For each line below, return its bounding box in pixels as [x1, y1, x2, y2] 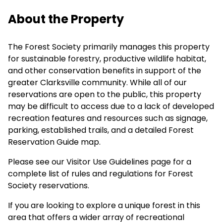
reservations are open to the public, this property [8, 88, 201, 100]
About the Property [8, 10, 124, 27]
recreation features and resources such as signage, [8, 112, 208, 124]
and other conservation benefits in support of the [8, 64, 201, 76]
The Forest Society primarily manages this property [8, 41, 210, 53]
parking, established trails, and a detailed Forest [8, 124, 194, 136]
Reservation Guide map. [8, 136, 101, 148]
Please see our [8, 156, 66, 167]
